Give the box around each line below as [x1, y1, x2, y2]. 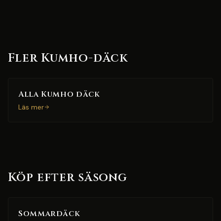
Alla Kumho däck [18, 89, 100, 100]
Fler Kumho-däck [8, 50, 128, 66]
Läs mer [18, 103, 44, 111]
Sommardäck [18, 208, 80, 219]
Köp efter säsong [8, 170, 128, 185]
